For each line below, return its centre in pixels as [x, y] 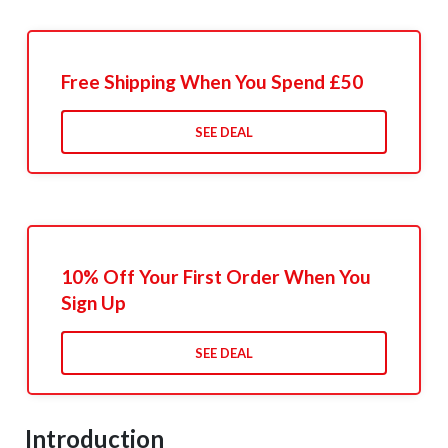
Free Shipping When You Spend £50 [211, 82]
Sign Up [93, 303]
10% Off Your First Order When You [215, 277]
